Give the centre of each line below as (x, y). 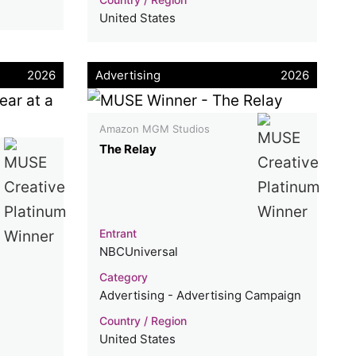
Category (124, 277)
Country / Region (143, 320)
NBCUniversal (139, 251)
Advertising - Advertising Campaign (201, 295)
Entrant (118, 233)
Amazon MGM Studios (155, 128)
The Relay (128, 149)
